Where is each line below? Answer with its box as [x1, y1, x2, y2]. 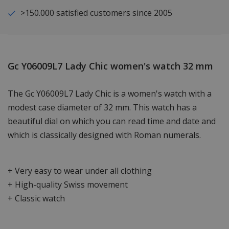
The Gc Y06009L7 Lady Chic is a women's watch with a [8, 87, 212, 99]
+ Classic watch [8, 192, 65, 204]
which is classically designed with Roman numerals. [8, 129, 201, 141]
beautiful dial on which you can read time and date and [8, 115, 216, 127]
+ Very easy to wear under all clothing [8, 165, 152, 176]
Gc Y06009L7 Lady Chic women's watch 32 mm [8, 59, 213, 72]
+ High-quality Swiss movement [8, 178, 128, 190]
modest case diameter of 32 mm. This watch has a [8, 101, 197, 113]
